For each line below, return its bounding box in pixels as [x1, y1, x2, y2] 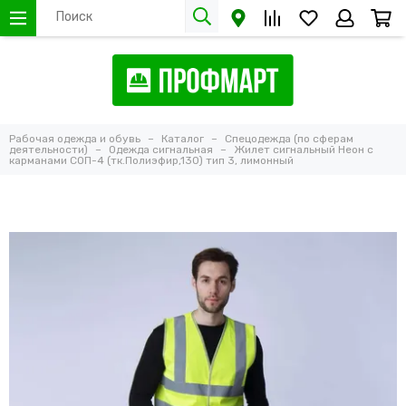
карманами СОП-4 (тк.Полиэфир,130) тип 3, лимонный [9, 154, 294, 168]
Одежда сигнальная [109, 143, 213, 157]
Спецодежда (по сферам [225, 132, 353, 146]
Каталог [161, 132, 204, 146]
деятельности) [9, 143, 88, 157]
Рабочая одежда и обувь [9, 132, 140, 146]
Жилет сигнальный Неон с [234, 143, 373, 157]
